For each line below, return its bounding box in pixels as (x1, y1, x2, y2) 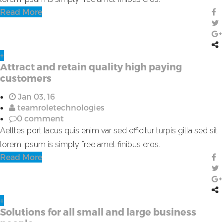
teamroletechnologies (15, 102, 105, 112)
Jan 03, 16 (16, 91, 55, 101)
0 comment (17, 113, 64, 123)
